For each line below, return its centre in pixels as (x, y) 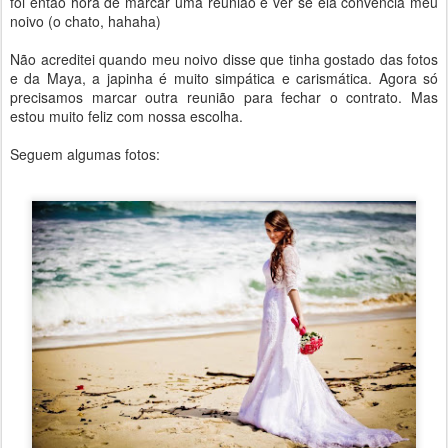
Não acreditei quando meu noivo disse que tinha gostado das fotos (224, 59)
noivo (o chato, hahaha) (85, 21)
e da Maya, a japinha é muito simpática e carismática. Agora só (224, 78)
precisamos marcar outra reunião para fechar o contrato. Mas (224, 97)
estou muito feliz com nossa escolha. (126, 116)
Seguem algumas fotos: (85, 154)
